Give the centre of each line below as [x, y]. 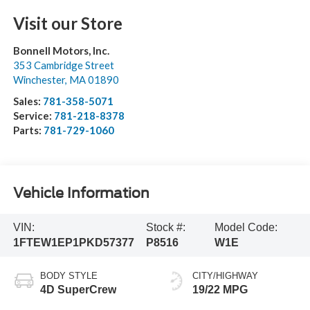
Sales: [28, 101]
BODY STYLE [69, 275]
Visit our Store [67, 23]
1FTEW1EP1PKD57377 [73, 243]
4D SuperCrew [78, 289]
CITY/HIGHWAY [225, 275]
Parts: [28, 130]
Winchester [39, 79]
